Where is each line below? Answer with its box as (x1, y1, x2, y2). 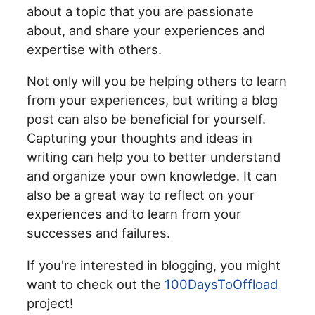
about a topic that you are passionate (27, 4, 255, 20)
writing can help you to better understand (27, 149, 281, 165)
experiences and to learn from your (27, 206, 242, 222)
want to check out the (27, 276, 165, 292)
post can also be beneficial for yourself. (27, 111, 266, 127)
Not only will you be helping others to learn (27, 73, 288, 89)
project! (27, 295, 74, 311)
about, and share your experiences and (27, 22, 266, 39)
